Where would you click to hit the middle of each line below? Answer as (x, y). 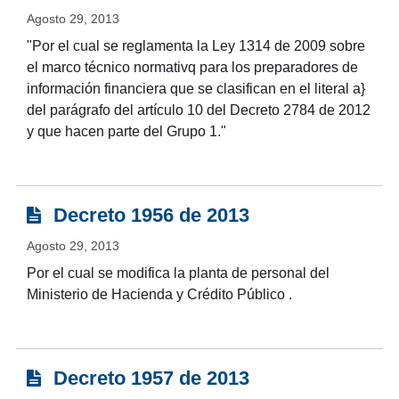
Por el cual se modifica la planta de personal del (178, 273)
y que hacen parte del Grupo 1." (126, 132)
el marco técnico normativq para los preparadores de (192, 68)
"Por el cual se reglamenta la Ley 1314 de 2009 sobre (195, 46)
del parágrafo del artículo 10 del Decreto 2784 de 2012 (198, 110)
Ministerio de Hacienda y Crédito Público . (159, 295)
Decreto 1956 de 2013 (148, 216)
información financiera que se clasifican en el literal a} (195, 89)
